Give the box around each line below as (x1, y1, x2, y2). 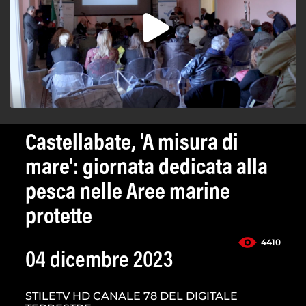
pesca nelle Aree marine (25, 182, 230, 206)
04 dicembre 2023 (25, 250, 173, 274)
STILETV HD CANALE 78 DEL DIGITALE (25, 290, 238, 303)
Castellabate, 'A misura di (25, 133, 238, 156)
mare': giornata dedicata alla (25, 157, 268, 181)
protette (25, 206, 92, 230)
